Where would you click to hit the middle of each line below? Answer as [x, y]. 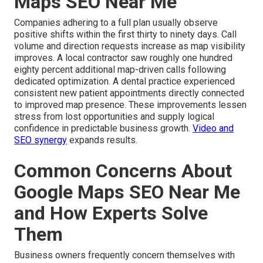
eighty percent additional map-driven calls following [120, 69]
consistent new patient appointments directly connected [129, 93]
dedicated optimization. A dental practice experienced [124, 81]
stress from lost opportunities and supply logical [114, 116]
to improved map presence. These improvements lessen [130, 104]
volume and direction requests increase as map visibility [130, 46]
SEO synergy [41, 140]
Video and [213, 128]
